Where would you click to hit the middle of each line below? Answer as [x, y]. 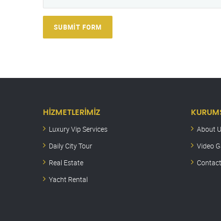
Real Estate [66, 163]
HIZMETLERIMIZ [72, 113]
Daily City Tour [71, 146]
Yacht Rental [68, 180]
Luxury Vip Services [78, 129]
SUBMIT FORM [78, 27]
